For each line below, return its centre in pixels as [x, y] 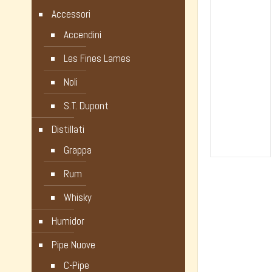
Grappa [78, 150]
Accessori [71, 14]
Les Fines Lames [97, 58]
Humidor [68, 221]
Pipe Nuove [73, 245]
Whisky [78, 197]
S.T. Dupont [86, 106]
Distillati [68, 129]
